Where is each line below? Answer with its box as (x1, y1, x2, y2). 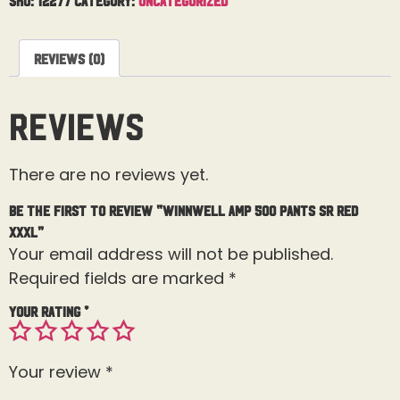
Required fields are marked (9, 267, 229, 290)
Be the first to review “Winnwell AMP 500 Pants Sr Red (9, 203, 358, 218)
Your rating (9, 304, 84, 319)
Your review (9, 361, 105, 384)
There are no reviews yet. (9, 162, 208, 186)
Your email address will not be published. (9, 243, 333, 266)
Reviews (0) (34, 50, 104, 65)
